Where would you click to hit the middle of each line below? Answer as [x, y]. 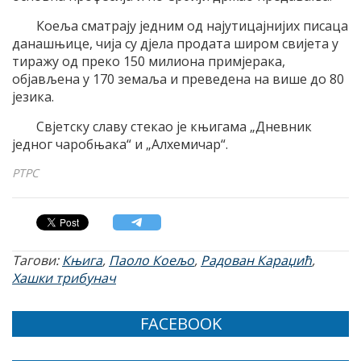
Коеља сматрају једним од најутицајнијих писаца [192, 26]
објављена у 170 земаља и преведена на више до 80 [178, 79]
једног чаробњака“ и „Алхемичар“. [120, 145]
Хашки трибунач [64, 278]
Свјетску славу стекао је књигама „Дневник [174, 127]
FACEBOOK [180, 324]
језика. [33, 97]
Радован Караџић [256, 261]
